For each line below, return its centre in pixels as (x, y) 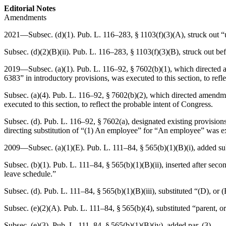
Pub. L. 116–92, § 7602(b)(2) (99, 95)
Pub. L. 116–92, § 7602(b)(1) (123, 69)
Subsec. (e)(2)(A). (34, 208)
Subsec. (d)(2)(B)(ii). (38, 52)
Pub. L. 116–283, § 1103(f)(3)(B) (126, 52)
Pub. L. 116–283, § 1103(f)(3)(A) (130, 35)
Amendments (25, 17)
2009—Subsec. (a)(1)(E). (45, 148)
